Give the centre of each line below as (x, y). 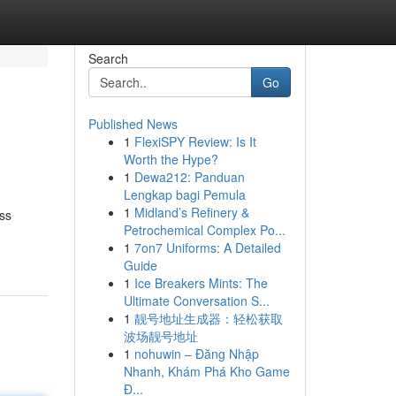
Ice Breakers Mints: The (201, 283)
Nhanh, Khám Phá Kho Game (206, 371)
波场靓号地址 (160, 336)
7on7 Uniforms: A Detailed (207, 247)
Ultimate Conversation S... (196, 301)
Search (108, 58)
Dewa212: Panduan (189, 177)
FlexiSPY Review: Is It (195, 141)
